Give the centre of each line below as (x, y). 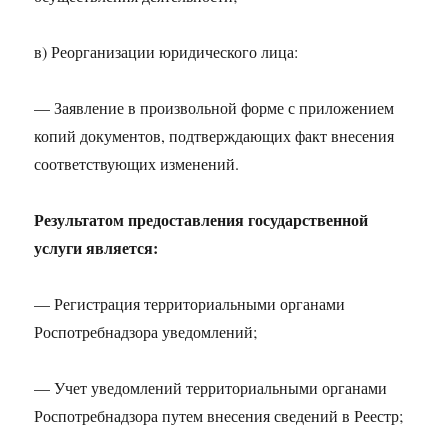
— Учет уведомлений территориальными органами (211, 387)
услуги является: (96, 247)
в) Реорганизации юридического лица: (166, 51)
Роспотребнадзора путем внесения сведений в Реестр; (219, 415)
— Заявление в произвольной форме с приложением (214, 107)
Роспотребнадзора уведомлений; (146, 331)
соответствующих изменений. (137, 163)
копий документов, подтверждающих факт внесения (214, 135)
